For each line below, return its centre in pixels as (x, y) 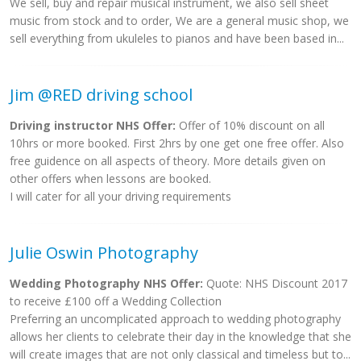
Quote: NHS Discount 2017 (275, 283)
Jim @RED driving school (101, 95)
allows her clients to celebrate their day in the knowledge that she (180, 336)
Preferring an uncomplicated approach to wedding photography (175, 319)
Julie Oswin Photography (104, 253)
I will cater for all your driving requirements (120, 196)
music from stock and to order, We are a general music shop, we (179, 21)
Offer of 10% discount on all (250, 125)
